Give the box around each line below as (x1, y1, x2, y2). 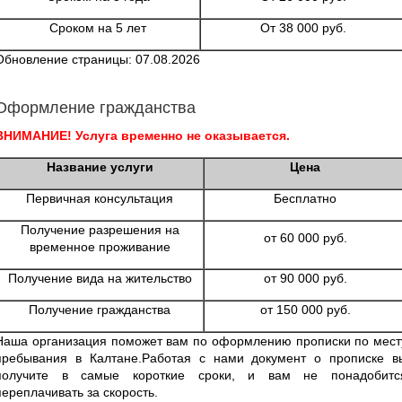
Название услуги (46, 159, 153, 174)
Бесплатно (274, 190, 336, 205)
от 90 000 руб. (263, 270, 347, 285)
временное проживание (29, 239, 170, 254)
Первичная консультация (26, 190, 173, 205)
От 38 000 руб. (260, 20, 346, 35)
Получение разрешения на (20, 222, 179, 237)
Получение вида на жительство (7, 270, 192, 285)
